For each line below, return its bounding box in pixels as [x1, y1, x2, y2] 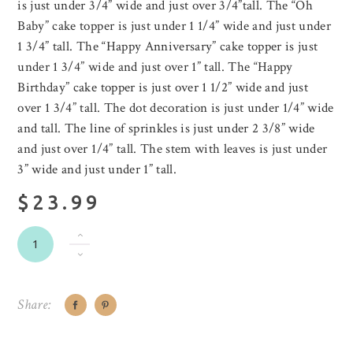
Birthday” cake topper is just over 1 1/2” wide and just [17, 79, 309, 97]
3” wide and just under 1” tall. [17, 161, 176, 179]
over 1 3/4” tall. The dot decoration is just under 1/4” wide [17, 99, 334, 117]
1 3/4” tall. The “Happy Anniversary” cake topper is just [17, 38, 318, 56]
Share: [17, 295, 52, 314]
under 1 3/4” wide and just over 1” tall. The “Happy [17, 58, 293, 76]
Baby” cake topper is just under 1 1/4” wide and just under [17, 17, 332, 35]
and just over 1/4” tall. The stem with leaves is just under [17, 140, 328, 158]
